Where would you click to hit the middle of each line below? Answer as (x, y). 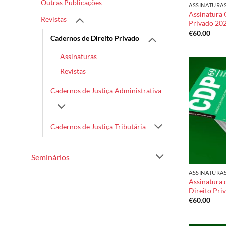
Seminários (50, 157)
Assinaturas (78, 56)
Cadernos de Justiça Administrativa (106, 90)
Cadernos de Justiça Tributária (98, 126)
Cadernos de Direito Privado (95, 38)
